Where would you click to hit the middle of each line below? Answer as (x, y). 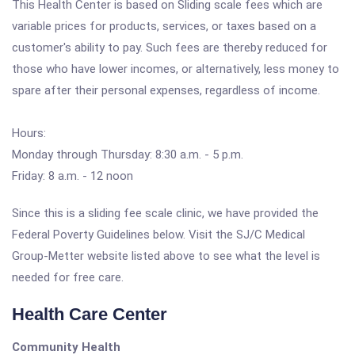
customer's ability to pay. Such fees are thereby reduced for (170, 48)
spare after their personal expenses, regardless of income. (166, 90)
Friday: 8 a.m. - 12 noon (73, 176)
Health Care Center (90, 314)
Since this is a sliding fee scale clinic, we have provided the (165, 213)
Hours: (29, 133)
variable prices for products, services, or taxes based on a (164, 26)
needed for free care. (68, 277)
